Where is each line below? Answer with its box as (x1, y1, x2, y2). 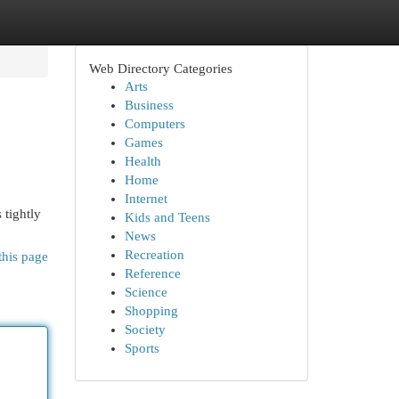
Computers (124, 117, 185, 131)
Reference (124, 266, 181, 281)
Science (124, 285, 167, 299)
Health (124, 154, 161, 168)
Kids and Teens (124, 210, 210, 224)
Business (124, 98, 174, 112)
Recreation (124, 248, 184, 262)
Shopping (124, 304, 178, 318)
